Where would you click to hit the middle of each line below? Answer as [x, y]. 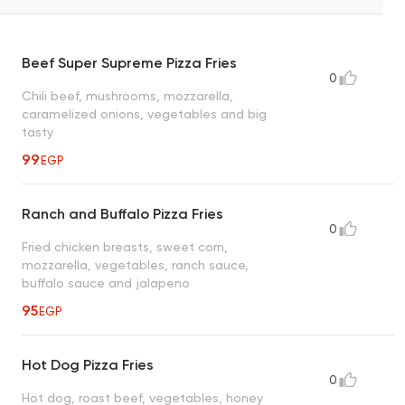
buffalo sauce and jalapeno [106, 283]
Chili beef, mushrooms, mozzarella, [127, 96]
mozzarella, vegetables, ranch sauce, [135, 265]
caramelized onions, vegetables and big [144, 114]
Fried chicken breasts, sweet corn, [125, 247]
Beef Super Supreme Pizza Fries [129, 63]
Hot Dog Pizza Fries [88, 365]
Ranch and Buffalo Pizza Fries [122, 214]
